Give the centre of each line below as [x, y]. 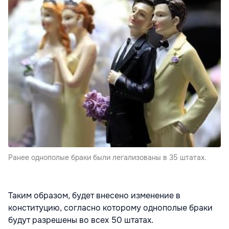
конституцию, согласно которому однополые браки [110, 208]
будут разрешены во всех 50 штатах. [81, 220]
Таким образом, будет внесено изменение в [94, 195]
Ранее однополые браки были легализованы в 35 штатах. [107, 157]
